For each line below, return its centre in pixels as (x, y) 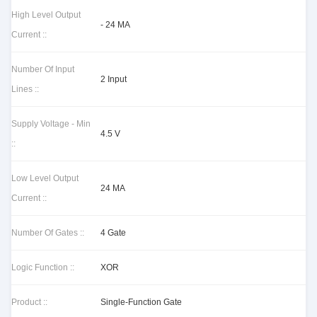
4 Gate (113, 233)
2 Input (114, 79)
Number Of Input (43, 69)
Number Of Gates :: (48, 233)
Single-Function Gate (141, 302)
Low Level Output (45, 178)
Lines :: (25, 89)
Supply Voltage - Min (51, 124)
